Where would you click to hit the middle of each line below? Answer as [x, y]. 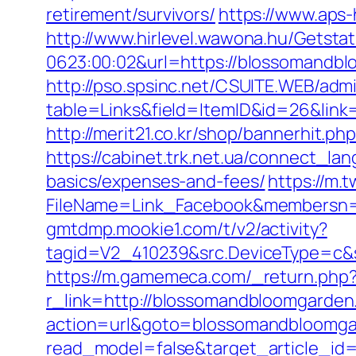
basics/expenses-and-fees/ [156, 181]
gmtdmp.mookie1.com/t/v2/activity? [187, 229]
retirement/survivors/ [131, 14]
